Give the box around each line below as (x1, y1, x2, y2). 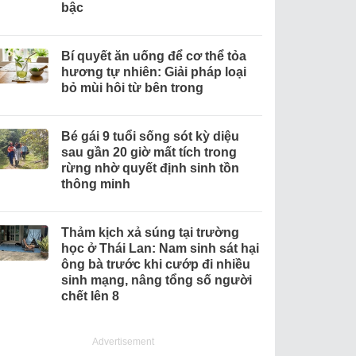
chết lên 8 (60, 288, 119, 303)
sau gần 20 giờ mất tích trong (60, 145, 237, 159)
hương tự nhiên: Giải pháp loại (60, 64, 246, 79)
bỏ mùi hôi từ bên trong (60, 80, 203, 95)
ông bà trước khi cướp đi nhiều (60, 257, 250, 271)
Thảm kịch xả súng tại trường (60, 225, 239, 239)
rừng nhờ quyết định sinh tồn (60, 161, 239, 175)
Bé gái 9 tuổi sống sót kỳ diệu (60, 129, 239, 143)
